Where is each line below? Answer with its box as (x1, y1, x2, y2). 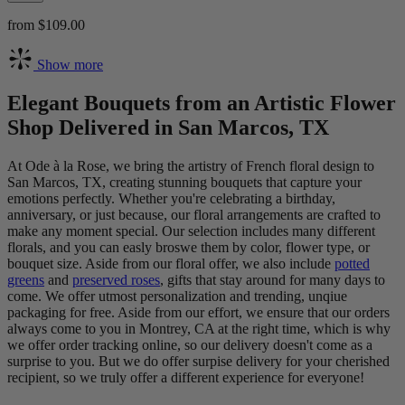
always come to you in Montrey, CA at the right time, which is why (7, 320, 391, 336)
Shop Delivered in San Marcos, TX (7, 115, 329, 139)
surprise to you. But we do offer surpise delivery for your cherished (7, 353, 390, 369)
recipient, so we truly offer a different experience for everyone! (7, 369, 364, 385)
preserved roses (72, 271, 160, 287)
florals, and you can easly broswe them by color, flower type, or (7, 239, 370, 255)
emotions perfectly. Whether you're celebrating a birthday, (7, 190, 335, 206)
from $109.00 (7, 16, 85, 33)
